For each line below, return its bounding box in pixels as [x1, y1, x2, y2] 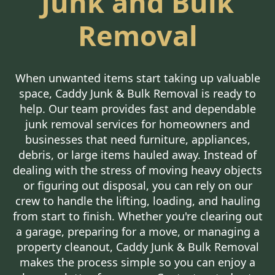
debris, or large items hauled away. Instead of [18, 147, 257, 163]
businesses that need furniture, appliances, [25, 132, 250, 147]
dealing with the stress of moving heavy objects [13, 163, 262, 178]
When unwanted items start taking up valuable [15, 71, 260, 86]
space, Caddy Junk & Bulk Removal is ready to [19, 86, 256, 101]
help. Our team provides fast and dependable [19, 101, 256, 117]
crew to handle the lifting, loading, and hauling [15, 193, 260, 209]
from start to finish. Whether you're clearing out [12, 209, 263, 224]
